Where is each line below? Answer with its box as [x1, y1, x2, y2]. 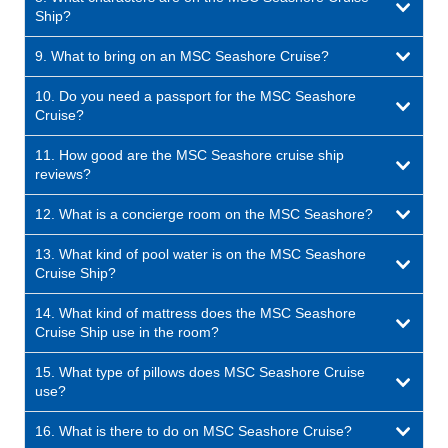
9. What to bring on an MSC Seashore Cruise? [35, 47, 329, 64]
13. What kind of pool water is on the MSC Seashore [35, 245, 366, 262]
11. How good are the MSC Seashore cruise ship [35, 146, 344, 163]
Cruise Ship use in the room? [35, 323, 219, 340]
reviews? [35, 165, 91, 182]
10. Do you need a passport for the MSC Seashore [35, 87, 356, 104]
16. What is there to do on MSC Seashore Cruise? [35, 422, 352, 439]
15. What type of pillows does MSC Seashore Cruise [35, 363, 365, 380]
